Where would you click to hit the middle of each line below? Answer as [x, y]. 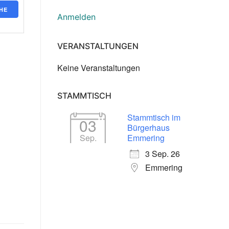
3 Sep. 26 [163, 154]
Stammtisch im [154, 118]
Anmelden [76, 17]
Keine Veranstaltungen [99, 68]
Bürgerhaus [148, 128]
